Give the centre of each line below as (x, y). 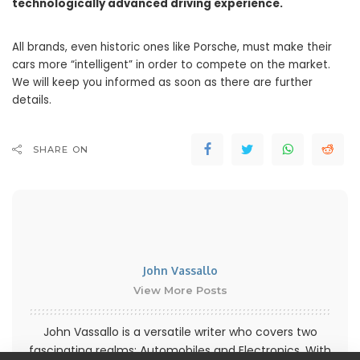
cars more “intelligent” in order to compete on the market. (171, 65)
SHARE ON (61, 150)
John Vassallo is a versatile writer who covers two (180, 332)
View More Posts (180, 290)
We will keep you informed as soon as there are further (162, 83)
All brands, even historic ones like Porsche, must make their (172, 47)
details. (32, 100)
